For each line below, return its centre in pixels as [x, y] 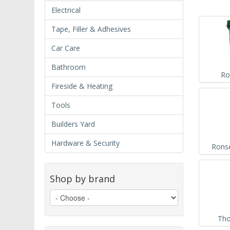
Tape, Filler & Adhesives [91, 29]
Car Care [66, 48]
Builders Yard [73, 124]
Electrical [66, 10]
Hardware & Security [85, 143]
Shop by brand [82, 178]
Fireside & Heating [82, 86]
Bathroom [69, 67]
